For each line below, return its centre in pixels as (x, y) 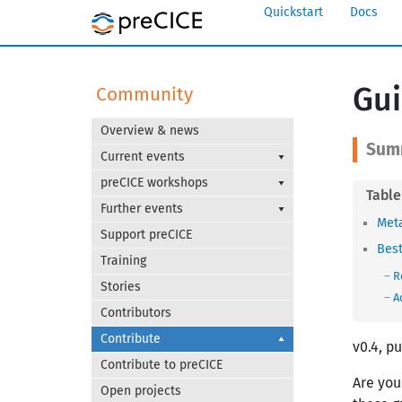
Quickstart (293, 12)
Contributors (136, 313)
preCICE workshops (154, 183)
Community (144, 95)
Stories (121, 287)
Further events (142, 209)
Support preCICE (146, 235)
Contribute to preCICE (162, 365)
